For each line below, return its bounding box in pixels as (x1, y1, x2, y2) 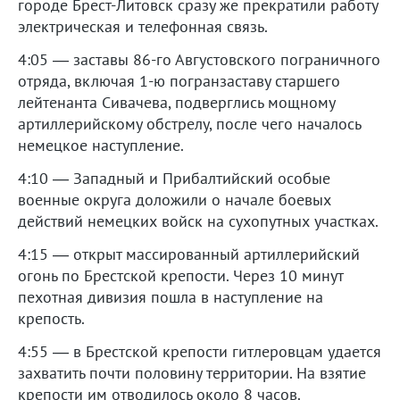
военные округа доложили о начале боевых (18, 188, 331, 210)
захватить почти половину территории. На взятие (18, 362, 366, 383)
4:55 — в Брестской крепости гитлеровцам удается (18, 340, 381, 362)
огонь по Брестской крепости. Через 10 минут (18, 264, 343, 286)
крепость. (18, 307, 85, 329)
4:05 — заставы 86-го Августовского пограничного (18, 48, 380, 70)
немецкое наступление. (18, 134, 184, 155)
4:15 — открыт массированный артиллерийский (18, 243, 360, 264)
